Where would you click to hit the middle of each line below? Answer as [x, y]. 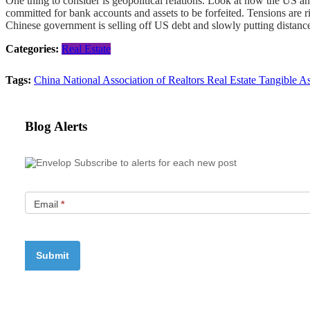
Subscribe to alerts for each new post [155, 162]
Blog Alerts [56, 127]
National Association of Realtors [135, 80]
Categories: [34, 49]
